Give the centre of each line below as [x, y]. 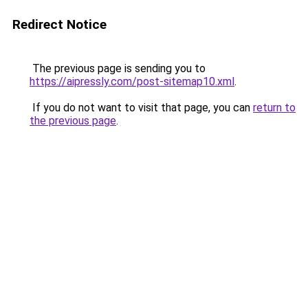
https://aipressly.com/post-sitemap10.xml [132, 81]
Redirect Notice [59, 24]
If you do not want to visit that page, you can [141, 108]
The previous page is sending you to [118, 68]
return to [274, 108]
